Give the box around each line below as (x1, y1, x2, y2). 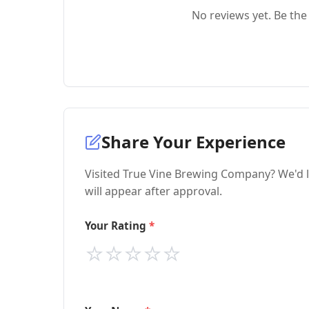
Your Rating (85, 219, 146, 232)
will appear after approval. (85, 183, 222, 199)
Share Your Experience (101, 130, 286, 153)
